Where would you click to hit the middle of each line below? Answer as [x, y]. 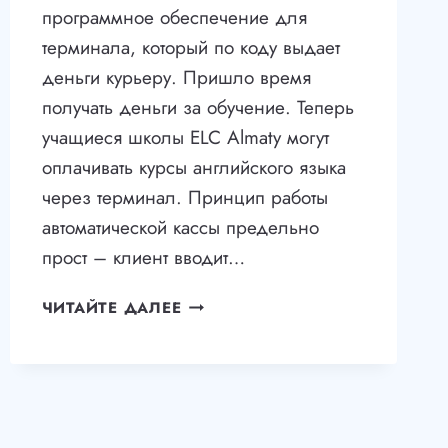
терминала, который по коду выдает [190, 48]
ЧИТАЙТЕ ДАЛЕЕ [111, 308]
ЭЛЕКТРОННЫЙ [246, 303]
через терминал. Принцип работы [184, 198]
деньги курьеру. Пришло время [176, 78]
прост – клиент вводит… [143, 258]
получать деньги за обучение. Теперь [197, 108]
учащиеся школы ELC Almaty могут [185, 138]
